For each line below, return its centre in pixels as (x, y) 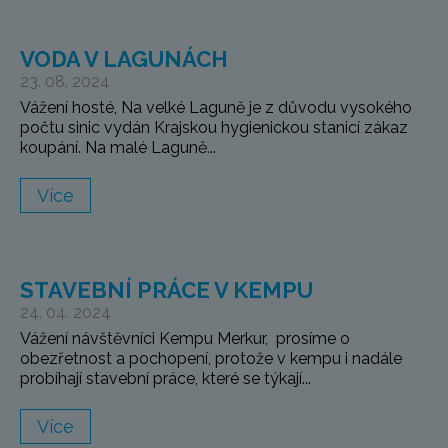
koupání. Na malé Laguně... (118, 148)
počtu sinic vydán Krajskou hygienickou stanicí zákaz (214, 128)
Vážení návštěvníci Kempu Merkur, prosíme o (185, 339)
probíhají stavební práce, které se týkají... (165, 379)
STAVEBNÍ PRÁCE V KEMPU (166, 290)
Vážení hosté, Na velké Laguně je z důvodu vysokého (216, 108)
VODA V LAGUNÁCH (124, 59)
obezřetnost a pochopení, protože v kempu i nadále (211, 359)
